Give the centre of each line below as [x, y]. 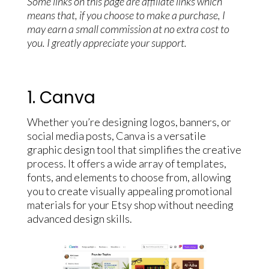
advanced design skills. [79, 218]
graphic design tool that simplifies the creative [134, 149]
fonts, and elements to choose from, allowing [129, 177]
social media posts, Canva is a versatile [116, 135]
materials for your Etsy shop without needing [130, 204]
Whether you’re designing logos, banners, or [129, 122]
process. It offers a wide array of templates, [126, 163]
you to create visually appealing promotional [129, 191]
